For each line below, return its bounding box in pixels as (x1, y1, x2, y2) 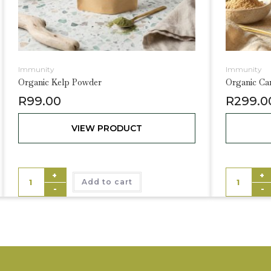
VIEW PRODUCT (71, 122, 142, 134)
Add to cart (81, 177, 132, 186)
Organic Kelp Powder (18, 76, 102, 88)
